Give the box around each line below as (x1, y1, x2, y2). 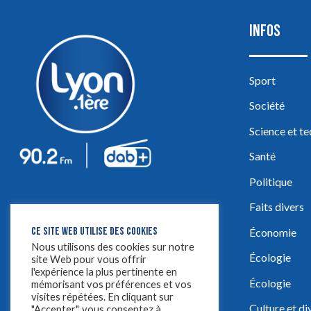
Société (249, 99, 285, 112)
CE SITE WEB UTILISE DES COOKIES (31, 225, 158, 238)
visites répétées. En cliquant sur (31, 291, 174, 303)
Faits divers (249, 200, 304, 214)
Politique (249, 174, 292, 188)
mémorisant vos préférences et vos (31, 278, 192, 290)
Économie (249, 225, 296, 239)
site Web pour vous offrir (31, 253, 146, 265)
